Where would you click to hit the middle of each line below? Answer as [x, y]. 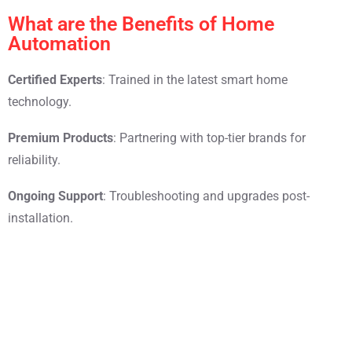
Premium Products [60, 138]
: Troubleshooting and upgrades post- [206, 196]
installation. [40, 218]
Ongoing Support [55, 196]
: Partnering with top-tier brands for [209, 138]
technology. [40, 102]
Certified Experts [55, 80]
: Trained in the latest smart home [195, 80]
